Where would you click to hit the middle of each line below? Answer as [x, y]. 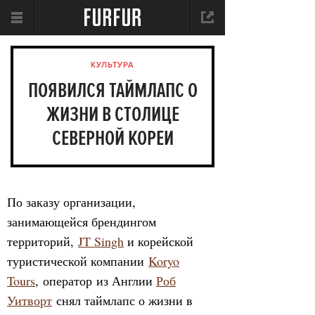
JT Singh [101, 241]
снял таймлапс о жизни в [122, 300]
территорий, [43, 241]
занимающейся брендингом [82, 221]
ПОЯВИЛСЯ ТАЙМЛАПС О [112, 91]
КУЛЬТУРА [112, 65]
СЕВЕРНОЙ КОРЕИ [112, 139]
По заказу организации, [71, 202]
